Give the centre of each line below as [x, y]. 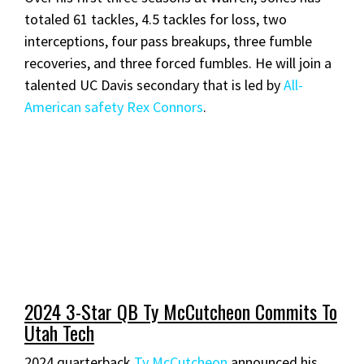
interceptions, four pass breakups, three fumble [168, 41]
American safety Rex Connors [114, 106]
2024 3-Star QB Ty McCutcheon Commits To [181, 311]
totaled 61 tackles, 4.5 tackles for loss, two [156, 19]
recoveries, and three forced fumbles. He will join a [178, 63]
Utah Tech [59, 332]
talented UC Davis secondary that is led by [154, 84]
